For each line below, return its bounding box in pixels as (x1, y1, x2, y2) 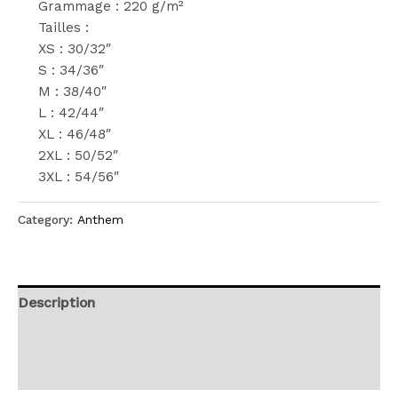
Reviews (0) (18, 364, 97, 381)
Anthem (77, 211, 123, 227)
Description (18, 294, 95, 311)
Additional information (18, 330, 168, 346)
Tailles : (38, 20, 90, 36)
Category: (18, 211, 77, 227)
